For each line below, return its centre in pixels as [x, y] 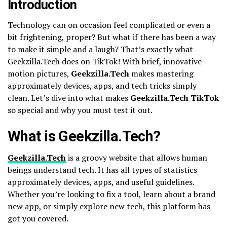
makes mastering [162, 73]
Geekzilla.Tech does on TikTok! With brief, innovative [105, 61]
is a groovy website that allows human [137, 157]
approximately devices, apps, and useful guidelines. [101, 182]
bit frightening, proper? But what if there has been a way [112, 37]
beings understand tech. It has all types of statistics [102, 169]
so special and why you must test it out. [80, 110]
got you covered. [38, 218]
